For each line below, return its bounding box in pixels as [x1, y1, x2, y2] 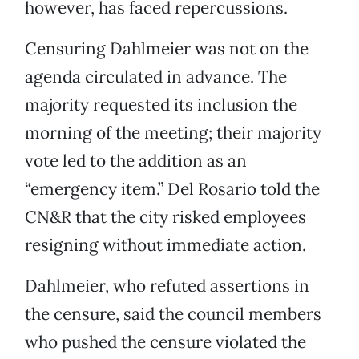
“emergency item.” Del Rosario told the [25, 178, 320, 200]
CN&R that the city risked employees [25, 206, 306, 228]
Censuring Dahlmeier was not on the [25, 38, 309, 60]
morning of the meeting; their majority [25, 122, 321, 144]
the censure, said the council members [25, 303, 321, 325]
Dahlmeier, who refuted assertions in [25, 275, 309, 297]
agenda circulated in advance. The [25, 66, 287, 88]
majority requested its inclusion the [25, 94, 297, 116]
